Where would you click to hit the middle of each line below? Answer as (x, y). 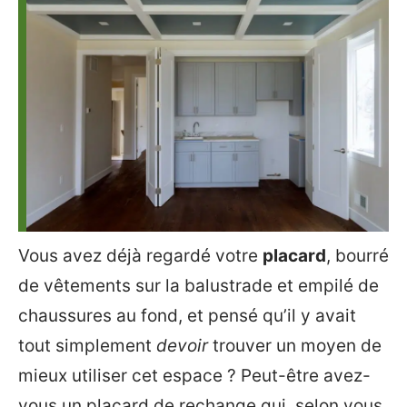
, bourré (357, 256)
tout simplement (87, 346)
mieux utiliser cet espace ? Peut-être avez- (194, 376)
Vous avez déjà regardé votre (140, 256)
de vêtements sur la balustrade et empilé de (199, 286)
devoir (182, 346)
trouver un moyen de (295, 346)
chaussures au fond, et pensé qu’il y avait (187, 316)
